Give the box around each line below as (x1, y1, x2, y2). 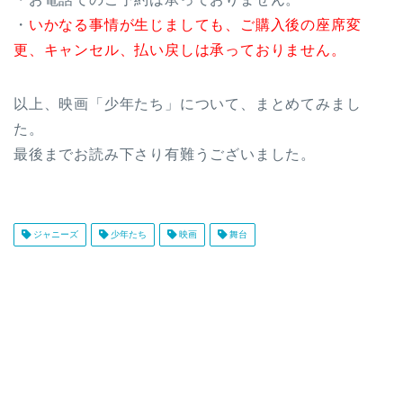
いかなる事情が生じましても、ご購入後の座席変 (28, 16, 362, 32)
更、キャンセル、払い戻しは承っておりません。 (13, 41, 346, 58)
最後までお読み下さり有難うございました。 (13, 146, 316, 162)
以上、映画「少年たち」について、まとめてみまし (13, 95, 362, 112)
